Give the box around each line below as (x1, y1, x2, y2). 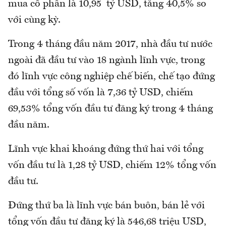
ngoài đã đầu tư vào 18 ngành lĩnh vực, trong (8, 55, 205, 66)
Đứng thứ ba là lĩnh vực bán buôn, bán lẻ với (8, 200, 205, 211)
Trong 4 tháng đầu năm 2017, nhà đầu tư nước (8, 39, 212, 49)
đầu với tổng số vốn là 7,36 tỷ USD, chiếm (8, 87, 193, 98)
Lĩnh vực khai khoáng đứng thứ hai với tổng (8, 144, 203, 154)
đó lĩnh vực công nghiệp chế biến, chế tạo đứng (8, 71, 215, 82)
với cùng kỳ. (8, 15, 61, 25)
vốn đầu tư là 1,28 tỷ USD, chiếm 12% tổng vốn (8, 160, 216, 171)
